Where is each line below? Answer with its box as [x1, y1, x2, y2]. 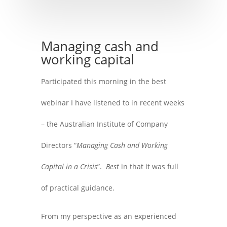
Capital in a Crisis [41, 162, 97, 171]
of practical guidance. [41, 183, 115, 193]
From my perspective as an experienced [41, 211, 176, 221]
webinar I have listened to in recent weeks [41, 98, 184, 107]
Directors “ [41, 140, 77, 150]
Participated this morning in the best [41, 77, 166, 86]
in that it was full [119, 162, 178, 171]
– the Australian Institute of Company [41, 119, 168, 129]
